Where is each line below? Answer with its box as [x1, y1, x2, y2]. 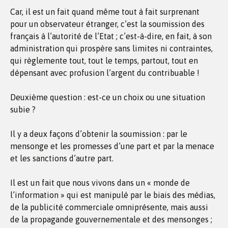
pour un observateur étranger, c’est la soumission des [10, 19, 205, 28]
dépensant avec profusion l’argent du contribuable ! [10, 68, 199, 77]
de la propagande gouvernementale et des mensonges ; [10, 215, 212, 224]
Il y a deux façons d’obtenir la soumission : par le [10, 129, 187, 138]
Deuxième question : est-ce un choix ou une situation [10, 93, 205, 102]
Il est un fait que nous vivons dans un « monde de [10, 178, 190, 187]
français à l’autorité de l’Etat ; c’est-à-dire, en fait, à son [10, 32, 212, 41]
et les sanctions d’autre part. [10, 154, 113, 163]
